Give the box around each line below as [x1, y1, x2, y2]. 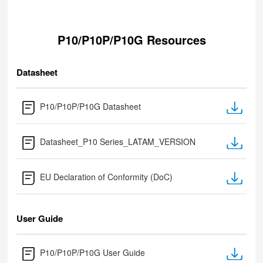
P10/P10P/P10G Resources [57, 31, 206, 48]
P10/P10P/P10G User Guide [40, 247, 146, 258]
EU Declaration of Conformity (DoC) [40, 171, 173, 183]
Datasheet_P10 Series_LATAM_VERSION [40, 136, 196, 147]
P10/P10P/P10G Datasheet [40, 100, 141, 112]
